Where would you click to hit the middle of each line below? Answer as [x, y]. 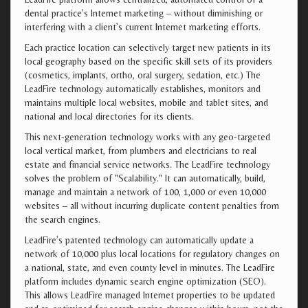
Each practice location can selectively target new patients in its [148, 47]
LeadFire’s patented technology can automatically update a [139, 240]
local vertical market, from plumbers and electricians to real [141, 151]
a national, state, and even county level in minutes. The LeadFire [150, 267]
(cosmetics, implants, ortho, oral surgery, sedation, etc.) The [143, 75]
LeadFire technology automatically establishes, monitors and [143, 89]
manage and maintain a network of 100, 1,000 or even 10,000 [145, 192]
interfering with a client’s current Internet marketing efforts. [143, 27]
